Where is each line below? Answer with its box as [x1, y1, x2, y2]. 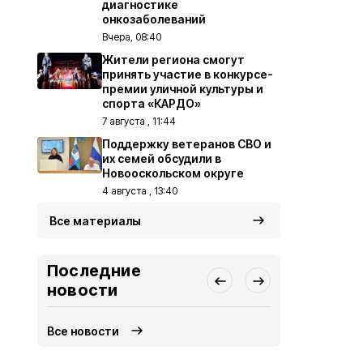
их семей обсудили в [102, 152, 221, 165]
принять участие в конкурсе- [102, 67, 273, 81]
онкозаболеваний [102, 12, 206, 26]
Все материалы [49, 214, 141, 228]
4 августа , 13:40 [102, 185, 177, 197]
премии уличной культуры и [102, 82, 263, 96]
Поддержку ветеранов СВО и [102, 137, 271, 151]
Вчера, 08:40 [102, 31, 161, 43]
